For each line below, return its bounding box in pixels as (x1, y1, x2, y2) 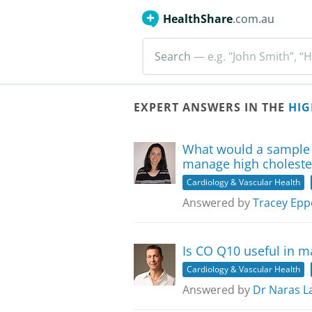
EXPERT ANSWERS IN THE (134, 100, 288, 115)
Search (155, 49, 191, 64)
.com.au (233, 11, 274, 26)
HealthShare (163, 11, 233, 26)
